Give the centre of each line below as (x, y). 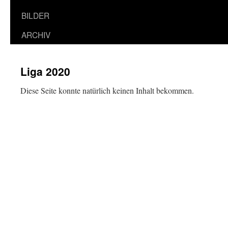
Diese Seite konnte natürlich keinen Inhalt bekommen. (107, 90)
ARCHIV (36, 35)
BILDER (35, 15)
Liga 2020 (45, 71)
